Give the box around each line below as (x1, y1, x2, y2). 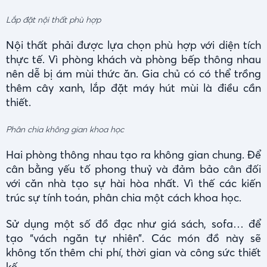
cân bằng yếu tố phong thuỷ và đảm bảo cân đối (6, 162, 261, 176)
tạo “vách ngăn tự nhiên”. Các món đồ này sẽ (6, 231, 261, 246)
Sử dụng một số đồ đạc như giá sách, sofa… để (6, 217, 261, 231)
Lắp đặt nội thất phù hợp (6, 14, 101, 26)
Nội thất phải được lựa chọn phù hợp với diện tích (6, 38, 261, 52)
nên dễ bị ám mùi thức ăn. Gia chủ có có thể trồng (6, 67, 261, 81)
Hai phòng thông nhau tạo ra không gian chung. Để (6, 148, 261, 162)
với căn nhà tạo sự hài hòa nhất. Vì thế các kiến (6, 176, 261, 191)
